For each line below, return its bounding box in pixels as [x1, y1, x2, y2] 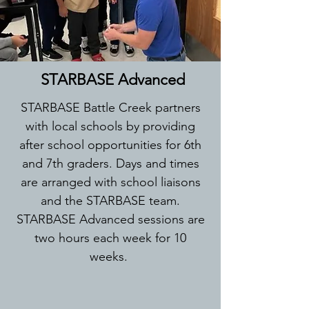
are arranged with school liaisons [20, 175, 201, 190]
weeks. [90, 249, 131, 264]
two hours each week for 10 [34, 230, 186, 246]
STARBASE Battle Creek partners [20, 100, 201, 115]
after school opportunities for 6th [19, 137, 201, 152]
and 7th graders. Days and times [21, 156, 199, 171]
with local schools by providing [26, 119, 195, 134]
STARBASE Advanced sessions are [16, 212, 205, 227]
